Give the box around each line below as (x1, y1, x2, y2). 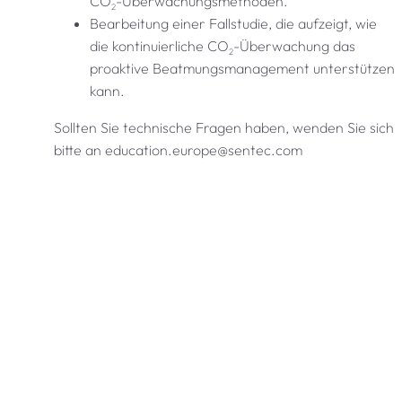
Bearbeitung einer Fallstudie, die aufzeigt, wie (89, 13, 377, 32)
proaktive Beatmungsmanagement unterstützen (89, 58, 395, 77)
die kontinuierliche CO (89, 36, 229, 55)
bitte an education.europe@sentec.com (53, 140, 302, 159)
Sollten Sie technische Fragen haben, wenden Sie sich (53, 118, 394, 136)
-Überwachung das (232, 36, 355, 55)
